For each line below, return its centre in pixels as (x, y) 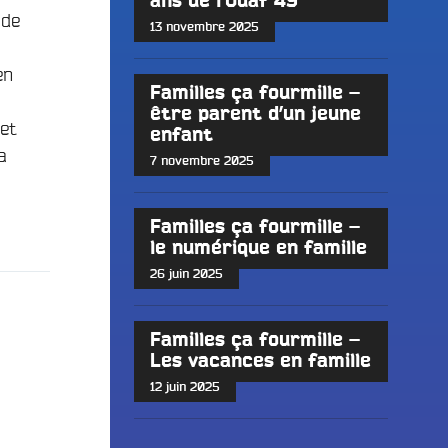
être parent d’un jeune (255, 115)
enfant (181, 136)
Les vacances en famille (260, 362)
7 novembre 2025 (201, 161)
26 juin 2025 (186, 274)
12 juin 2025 (184, 387)
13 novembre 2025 (204, 27)
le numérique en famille (258, 249)
